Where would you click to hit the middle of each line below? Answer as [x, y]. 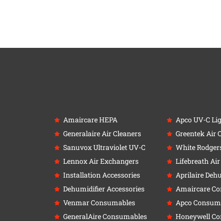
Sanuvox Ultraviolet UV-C [104, 147]
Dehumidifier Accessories [104, 188]
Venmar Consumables [99, 202]
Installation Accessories [101, 175]
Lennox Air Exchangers [101, 161]
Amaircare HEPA [90, 119]
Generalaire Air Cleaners [102, 133]
